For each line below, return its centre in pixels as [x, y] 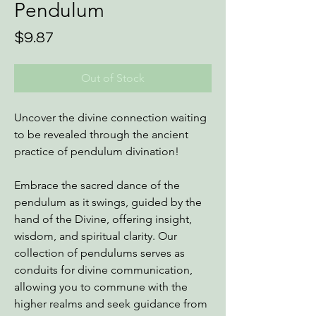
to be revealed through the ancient [101, 134]
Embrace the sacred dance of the [97, 185]
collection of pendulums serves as [99, 253]
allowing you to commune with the [101, 287]
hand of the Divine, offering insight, [103, 219]
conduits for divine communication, [103, 270]
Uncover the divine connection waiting [110, 117]
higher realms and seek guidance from [111, 304]
